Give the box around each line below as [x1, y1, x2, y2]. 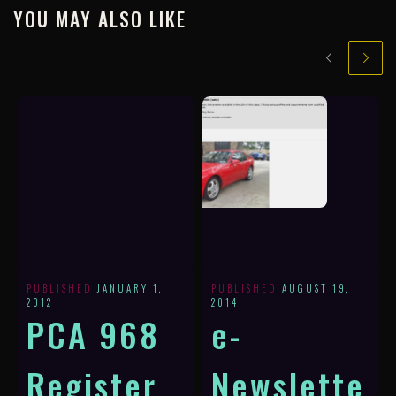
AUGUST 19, [282, 281, 351, 296]
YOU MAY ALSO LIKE [13, 4, 187, 33]
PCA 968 [27, 309, 161, 360]
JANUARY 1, [97, 281, 164, 296]
